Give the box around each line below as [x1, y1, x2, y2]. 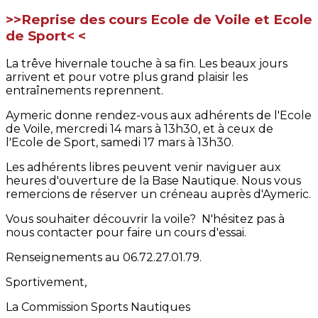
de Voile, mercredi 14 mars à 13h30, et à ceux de [6, 122, 273, 136]
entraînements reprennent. [6, 84, 163, 98]
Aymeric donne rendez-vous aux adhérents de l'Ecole [6, 109, 312, 123]
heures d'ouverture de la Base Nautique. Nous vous [6, 174, 301, 188]
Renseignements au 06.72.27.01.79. [6, 251, 202, 265]
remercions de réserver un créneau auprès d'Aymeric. [6, 187, 311, 202]
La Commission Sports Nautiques [6, 300, 193, 314]
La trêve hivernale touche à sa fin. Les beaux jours [6, 57, 287, 71]
